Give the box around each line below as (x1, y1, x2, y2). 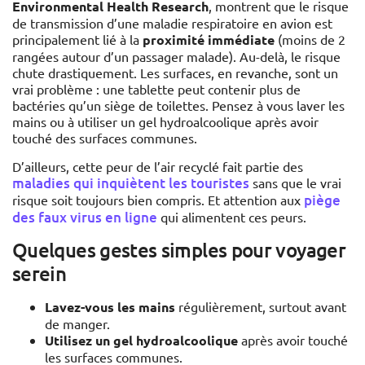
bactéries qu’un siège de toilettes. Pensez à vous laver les (12, 97, 345, 114)
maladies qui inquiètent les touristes (12, 174, 249, 193)
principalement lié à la (12, 31, 143, 48)
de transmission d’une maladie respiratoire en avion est (12, 15, 332, 32)
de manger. (45, 315, 110, 332)
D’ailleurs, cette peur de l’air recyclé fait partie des (12, 158, 303, 175)
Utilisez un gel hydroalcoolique (45, 332, 238, 350)
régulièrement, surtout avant (175, 298, 346, 315)
